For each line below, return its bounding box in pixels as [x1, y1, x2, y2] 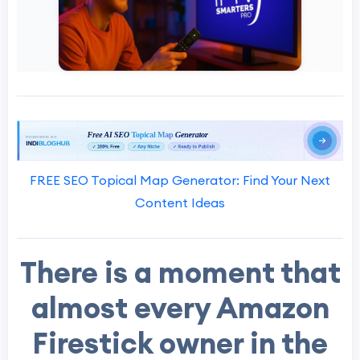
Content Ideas [135, 194, 225, 211]
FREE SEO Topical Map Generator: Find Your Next [30, 172, 330, 189]
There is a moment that [19, 254, 341, 292]
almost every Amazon [31, 289, 329, 327]
